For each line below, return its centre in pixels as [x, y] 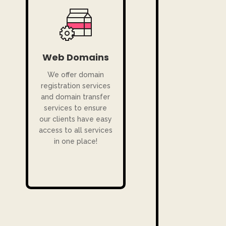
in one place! [75, 142]
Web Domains [75, 58]
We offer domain [75, 75]
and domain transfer [76, 97]
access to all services [75, 130]
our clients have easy [75, 119]
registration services [75, 86]
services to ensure [76, 108]
